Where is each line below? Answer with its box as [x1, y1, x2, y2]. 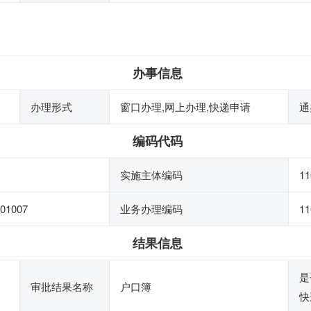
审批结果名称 [31, 279, 93, 294]
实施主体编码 [120, 167, 183, 182]
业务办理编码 [120, 201, 183, 216]
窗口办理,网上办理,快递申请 [120, 99, 251, 114]
